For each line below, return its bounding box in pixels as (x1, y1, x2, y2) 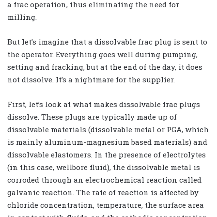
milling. (7, 12, 37, 22)
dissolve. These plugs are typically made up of (7, 111, 177, 122)
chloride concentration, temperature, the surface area (7, 200, 204, 210)
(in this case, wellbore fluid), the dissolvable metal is (7, 162, 200, 172)
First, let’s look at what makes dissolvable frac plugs (7, 99, 200, 109)
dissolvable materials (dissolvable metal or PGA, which (7, 124, 209, 134)
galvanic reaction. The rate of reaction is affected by (7, 187, 199, 197)
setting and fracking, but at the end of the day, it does (7, 62, 202, 72)
